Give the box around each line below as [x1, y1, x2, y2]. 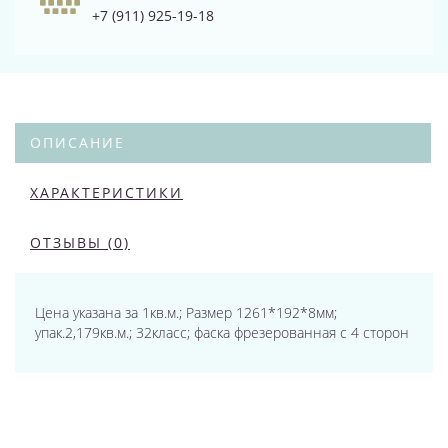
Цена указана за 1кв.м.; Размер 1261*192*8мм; [35, 303, 337, 322]
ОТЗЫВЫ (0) [30, 233, 130, 252]
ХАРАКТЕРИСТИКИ [30, 183, 183, 202]
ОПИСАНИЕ [30, 133, 125, 152]
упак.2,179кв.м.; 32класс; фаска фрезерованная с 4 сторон [35, 323, 409, 342]
